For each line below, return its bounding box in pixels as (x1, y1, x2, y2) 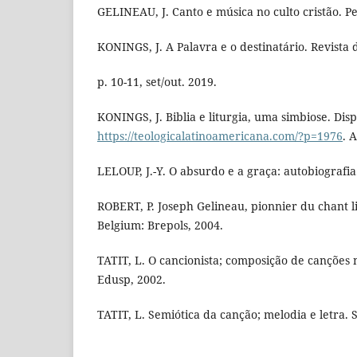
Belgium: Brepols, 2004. (97, 218, 223, 233)
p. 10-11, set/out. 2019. (97, 74, 217, 90)
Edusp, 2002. (97, 272, 166, 288)
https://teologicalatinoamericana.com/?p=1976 (97, 128, 343, 144)
